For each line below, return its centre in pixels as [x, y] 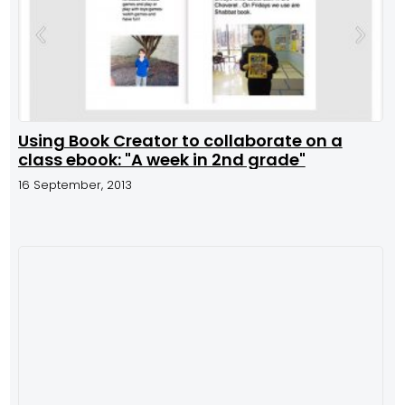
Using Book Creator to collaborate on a [180, 141]
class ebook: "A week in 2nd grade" [161, 160]
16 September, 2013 [75, 185]
